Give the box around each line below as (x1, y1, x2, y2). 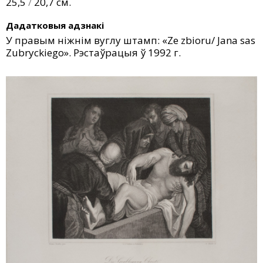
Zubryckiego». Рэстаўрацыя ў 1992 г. (6, 46, 181, 60)
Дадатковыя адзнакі (6, 19, 104, 32)
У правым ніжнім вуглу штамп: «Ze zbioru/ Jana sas (6, 33, 255, 48)
